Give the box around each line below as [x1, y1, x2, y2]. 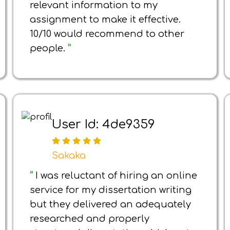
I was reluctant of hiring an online [35, 170, 197, 181]
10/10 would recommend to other [30, 29, 184, 39]
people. [30, 43, 68, 53]
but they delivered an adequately [30, 199, 191, 209]
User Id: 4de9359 [52, 117, 155, 131]
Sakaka [52, 150, 86, 161]
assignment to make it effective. [30, 14, 181, 25]
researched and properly [30, 214, 149, 224]
